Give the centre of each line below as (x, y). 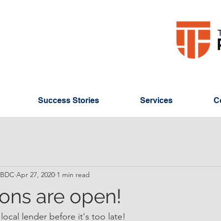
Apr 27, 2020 (36, 174)
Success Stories (68, 100)
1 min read (73, 174)
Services (156, 100)
